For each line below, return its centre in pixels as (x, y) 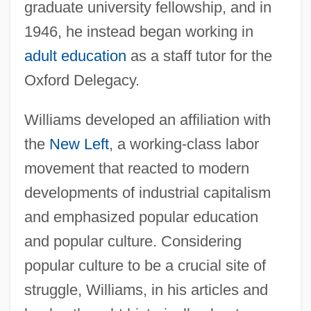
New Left (79, 144)
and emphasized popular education (141, 217)
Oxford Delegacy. (82, 80)
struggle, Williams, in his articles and (146, 289)
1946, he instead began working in (138, 31)
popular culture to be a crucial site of (145, 265)
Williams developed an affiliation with (147, 119)
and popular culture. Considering (133, 241)
